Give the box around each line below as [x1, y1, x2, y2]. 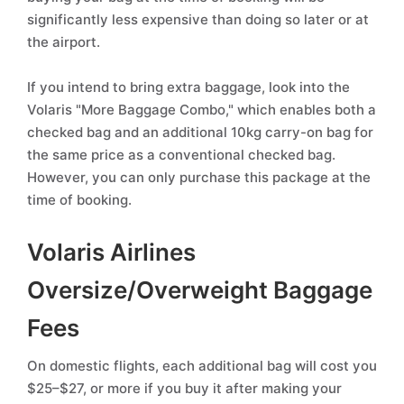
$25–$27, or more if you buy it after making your [27, 380, 342, 397]
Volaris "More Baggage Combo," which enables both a [27, 101, 376, 118]
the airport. [27, 33, 100, 50]
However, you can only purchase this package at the [27, 169, 371, 186]
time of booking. [27, 191, 132, 208]
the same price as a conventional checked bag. [27, 146, 335, 163]
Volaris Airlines [27, 238, 196, 266]
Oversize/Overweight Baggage [27, 276, 372, 304]
